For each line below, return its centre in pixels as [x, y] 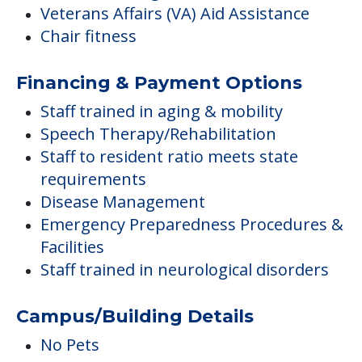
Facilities [72, 247]
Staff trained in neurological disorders [185, 270]
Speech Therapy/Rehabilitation [158, 134]
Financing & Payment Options [159, 83]
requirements [93, 179]
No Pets [70, 345]
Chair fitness [88, 36]
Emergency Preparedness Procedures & [192, 225]
